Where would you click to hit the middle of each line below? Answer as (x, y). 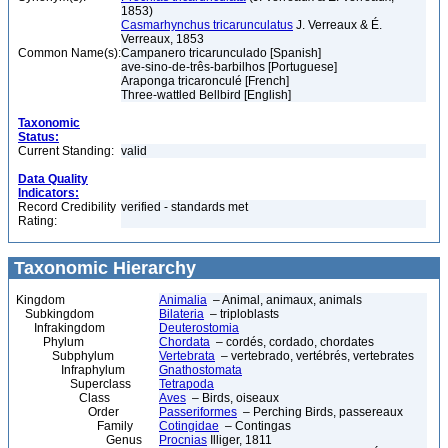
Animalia (183, 300)
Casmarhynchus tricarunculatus (207, 25)
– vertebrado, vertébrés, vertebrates (314, 356)
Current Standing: (66, 151)
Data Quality (53, 179)
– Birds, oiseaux (232, 398)
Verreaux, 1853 (162, 39)
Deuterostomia (199, 328)
